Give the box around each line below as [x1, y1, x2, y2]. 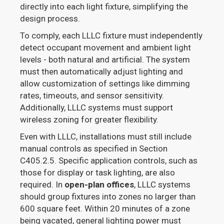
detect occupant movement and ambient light [20, 42, 191, 52]
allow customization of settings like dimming [20, 78, 190, 88]
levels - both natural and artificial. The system [20, 54, 190, 64]
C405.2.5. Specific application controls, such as [20, 155, 198, 165]
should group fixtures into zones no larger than [20, 191, 196, 201]
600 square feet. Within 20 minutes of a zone [20, 203, 190, 213]
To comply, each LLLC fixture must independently [20, 30, 203, 40]
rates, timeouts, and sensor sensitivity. [20, 90, 164, 100]
